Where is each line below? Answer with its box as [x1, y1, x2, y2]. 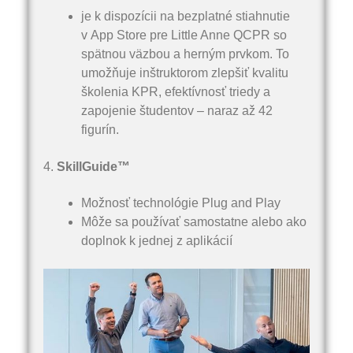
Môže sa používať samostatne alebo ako [81, 215, 307, 229]
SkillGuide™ [57, 159, 130, 173]
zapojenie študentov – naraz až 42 [81, 103, 273, 117]
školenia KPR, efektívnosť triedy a [81, 84, 270, 98]
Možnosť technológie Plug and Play [81, 196, 281, 210]
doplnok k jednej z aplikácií [81, 234, 232, 248]
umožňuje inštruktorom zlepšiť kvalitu [81, 65, 288, 80]
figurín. [81, 122, 119, 136]
